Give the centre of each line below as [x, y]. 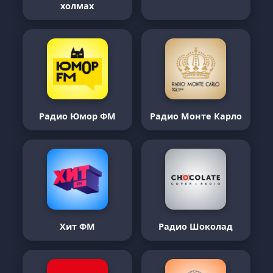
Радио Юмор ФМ [77, 116]
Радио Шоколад [196, 226]
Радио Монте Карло [196, 116]
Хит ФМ [77, 226]
